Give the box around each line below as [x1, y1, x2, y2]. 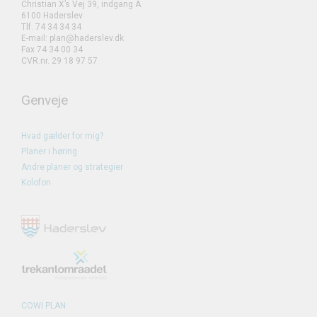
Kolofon [21, 177, 51, 188]
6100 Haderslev [21, 10, 83, 21]
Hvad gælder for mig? [21, 130, 103, 141]
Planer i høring [21, 146, 77, 156]
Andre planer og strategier [21, 161, 123, 172]
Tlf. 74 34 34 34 [21, 21, 81, 32]
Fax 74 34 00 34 [21, 44, 83, 54]
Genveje [21, 92, 68, 109]
